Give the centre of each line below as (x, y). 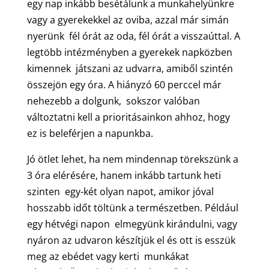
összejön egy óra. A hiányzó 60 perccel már (124, 84)
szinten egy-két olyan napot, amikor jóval (120, 191)
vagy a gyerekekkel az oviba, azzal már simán (128, 20)
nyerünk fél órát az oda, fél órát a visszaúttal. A (133, 36)
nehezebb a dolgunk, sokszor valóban (113, 101)
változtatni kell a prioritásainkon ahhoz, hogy (128, 117)
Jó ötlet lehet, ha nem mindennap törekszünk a (132, 159)
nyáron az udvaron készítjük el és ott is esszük (131, 240)
